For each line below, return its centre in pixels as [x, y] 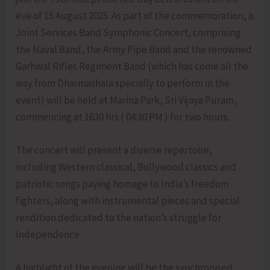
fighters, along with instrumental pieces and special [128, 200]
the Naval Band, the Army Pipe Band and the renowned [134, 49]
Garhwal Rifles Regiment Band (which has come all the [132, 66]
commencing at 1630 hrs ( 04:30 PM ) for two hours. [123, 117]
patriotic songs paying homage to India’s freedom [123, 184]
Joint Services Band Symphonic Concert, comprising [129, 32]
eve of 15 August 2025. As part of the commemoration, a [135, 15]
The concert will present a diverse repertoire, [114, 150]
